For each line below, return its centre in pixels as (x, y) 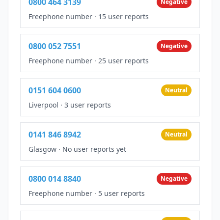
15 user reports (124, 16)
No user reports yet (94, 149)
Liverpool (43, 105)
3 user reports (88, 105)
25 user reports (124, 60)
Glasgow (42, 149)
